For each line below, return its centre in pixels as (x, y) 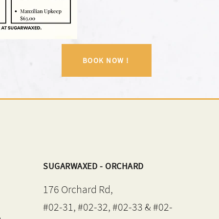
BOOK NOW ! (106, 60)
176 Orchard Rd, (78, 189)
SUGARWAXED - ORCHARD (93, 166)
